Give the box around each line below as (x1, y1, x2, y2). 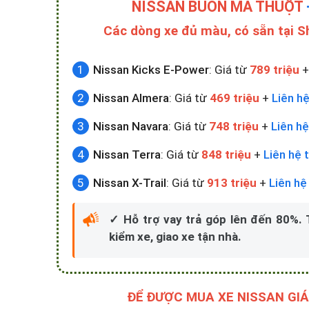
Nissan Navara (93, 119, 168, 133)
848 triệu (201, 147, 251, 161)
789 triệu (250, 62, 299, 77)
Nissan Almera (93, 90, 169, 105)
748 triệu (209, 119, 259, 133)
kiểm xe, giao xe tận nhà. (109, 229, 241, 243)
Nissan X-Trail (93, 175, 166, 190)
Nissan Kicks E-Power (93, 62, 209, 77)
